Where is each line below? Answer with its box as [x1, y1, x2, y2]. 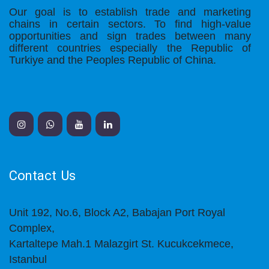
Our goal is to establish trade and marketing [9, 6, 251, 18]
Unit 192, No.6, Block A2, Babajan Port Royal [9, 207, 225, 219]
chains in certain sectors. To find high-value [9, 18, 251, 30]
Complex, [9, 222, 55, 234]
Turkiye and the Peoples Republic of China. [9, 54, 216, 66]
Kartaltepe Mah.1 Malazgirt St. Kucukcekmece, [9, 238, 237, 250]
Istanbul [9, 253, 47, 265]
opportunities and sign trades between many [9, 30, 251, 42]
